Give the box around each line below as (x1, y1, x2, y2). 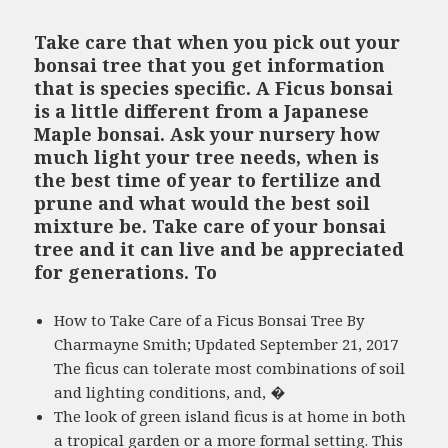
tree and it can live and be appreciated (34, 236, 405, 261)
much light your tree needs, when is (34, 144, 380, 169)
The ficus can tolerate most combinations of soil (54, 357, 406, 378)
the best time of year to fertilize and (34, 167, 382, 192)
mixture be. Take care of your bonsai (34, 213, 387, 238)
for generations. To (34, 259, 218, 284)
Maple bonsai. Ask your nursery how (34, 121, 380, 146)
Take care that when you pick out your (34, 29, 401, 54)
